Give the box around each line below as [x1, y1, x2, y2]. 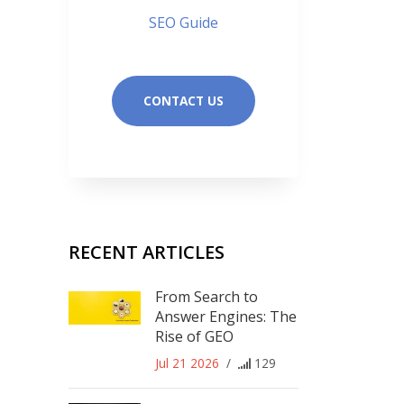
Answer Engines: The [155, 306, 297, 326]
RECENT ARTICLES [69, 239, 225, 264]
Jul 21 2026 [155, 353, 219, 372]
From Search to [155, 286, 258, 307]
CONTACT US [143, 92, 224, 110]
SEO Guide [149, 13, 218, 33]
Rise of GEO [155, 326, 234, 346]
